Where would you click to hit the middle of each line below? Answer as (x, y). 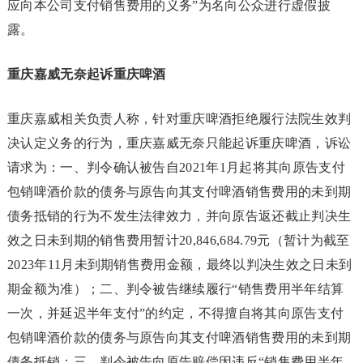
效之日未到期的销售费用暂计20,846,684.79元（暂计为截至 (178, 240)
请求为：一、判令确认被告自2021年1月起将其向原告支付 (176, 167)
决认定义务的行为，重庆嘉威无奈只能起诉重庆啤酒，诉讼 (179, 143)
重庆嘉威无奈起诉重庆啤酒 (86, 74)
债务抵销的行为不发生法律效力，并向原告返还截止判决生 (179, 216)
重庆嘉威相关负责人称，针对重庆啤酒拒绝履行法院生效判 (179, 119)
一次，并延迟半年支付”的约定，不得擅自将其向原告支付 (175, 313)
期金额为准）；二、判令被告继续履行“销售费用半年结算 (175, 289)
